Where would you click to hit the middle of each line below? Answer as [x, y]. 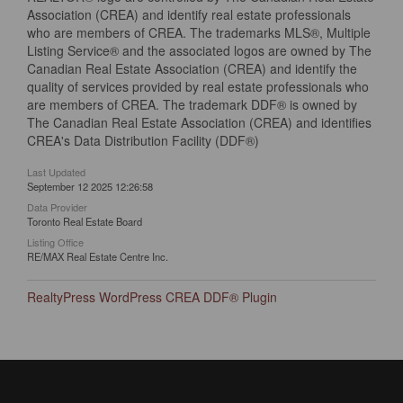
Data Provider [57, 207]
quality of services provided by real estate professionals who [198, 86]
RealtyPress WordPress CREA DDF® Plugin [152, 297]
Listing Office [55, 242]
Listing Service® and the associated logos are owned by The [199, 50]
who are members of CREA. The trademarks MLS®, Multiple [199, 32]
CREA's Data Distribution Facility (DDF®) [143, 140]
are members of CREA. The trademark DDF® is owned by [192, 104]
